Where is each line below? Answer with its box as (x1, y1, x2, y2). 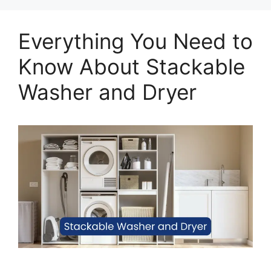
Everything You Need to (18, 28, 253, 54)
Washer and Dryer (18, 79, 197, 105)
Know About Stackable (18, 53, 245, 79)
